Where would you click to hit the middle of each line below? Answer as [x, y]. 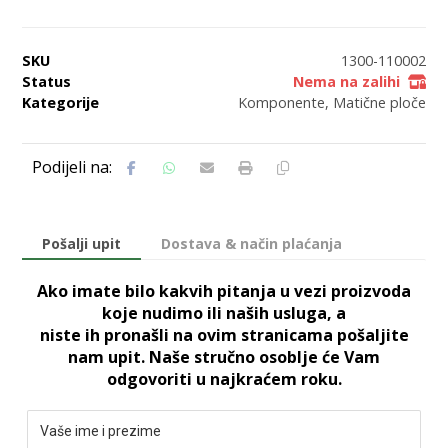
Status [47, 81]
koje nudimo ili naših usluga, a [224, 312]
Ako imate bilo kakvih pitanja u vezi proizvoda [224, 290]
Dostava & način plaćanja [252, 243]
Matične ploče [379, 102]
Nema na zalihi [346, 81]
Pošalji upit [82, 243]
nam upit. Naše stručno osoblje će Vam [224, 356]
